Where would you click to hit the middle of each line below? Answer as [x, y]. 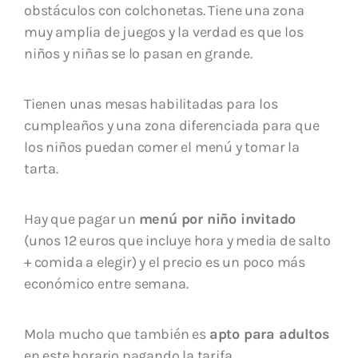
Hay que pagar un [82, 219]
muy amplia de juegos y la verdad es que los [164, 32]
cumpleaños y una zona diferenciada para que [172, 125]
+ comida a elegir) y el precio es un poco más [165, 262]
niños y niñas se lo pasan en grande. [138, 54]
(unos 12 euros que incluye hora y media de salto [177, 241]
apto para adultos [269, 334]
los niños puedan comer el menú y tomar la [162, 147]
